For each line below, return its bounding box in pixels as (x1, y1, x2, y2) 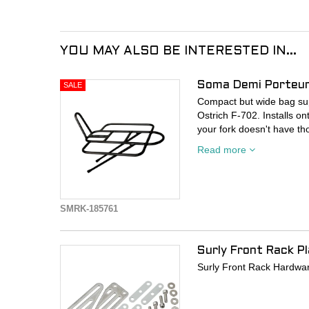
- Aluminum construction (197, 151, 303, 163)
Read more (197, 144, 250, 156)
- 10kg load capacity (197, 192, 286, 204)
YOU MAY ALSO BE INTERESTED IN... (60, 46, 297, 58)
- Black (197, 165, 228, 177)
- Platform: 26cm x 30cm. (197, 179, 308, 190)
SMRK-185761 (60, 204, 118, 215)
